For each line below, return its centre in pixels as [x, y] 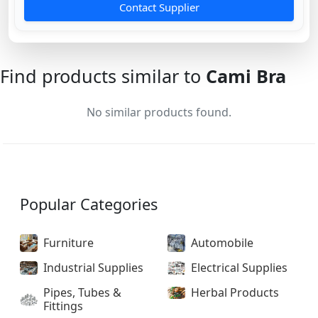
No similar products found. [159, 113]
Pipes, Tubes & [82, 293]
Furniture [68, 243]
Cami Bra [246, 76]
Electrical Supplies [239, 268]
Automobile [222, 243]
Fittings [63, 306]
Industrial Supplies [93, 268]
